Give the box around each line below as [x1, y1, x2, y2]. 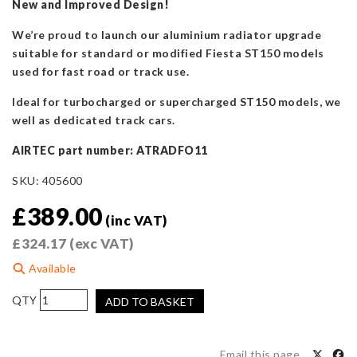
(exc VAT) [66, 235, 134, 253]
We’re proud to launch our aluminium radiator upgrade [12, 28, 321, 42]
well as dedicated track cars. [12, 113, 175, 127]
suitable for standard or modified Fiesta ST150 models [12, 46, 324, 61]
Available [25, 261, 76, 276]
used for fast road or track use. [12, 65, 189, 79]
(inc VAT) [105, 212, 167, 229]
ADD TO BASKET [105, 295, 194, 309]
